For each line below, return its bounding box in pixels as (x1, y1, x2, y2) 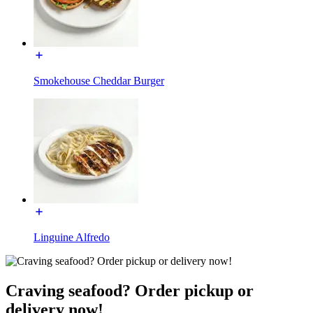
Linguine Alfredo (34, 231, 110, 243)
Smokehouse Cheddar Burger (34, 74, 164, 87)
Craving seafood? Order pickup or (6, 281, 254, 300)
